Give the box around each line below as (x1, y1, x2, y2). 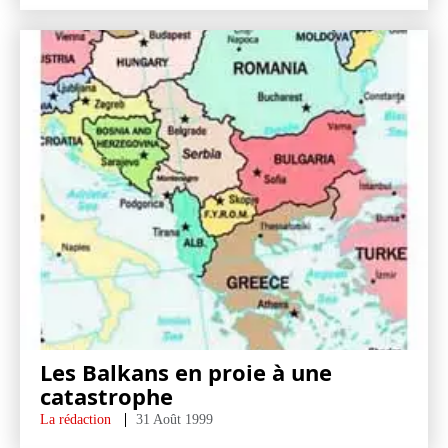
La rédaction (40, 412, 111, 427)
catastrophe (40, 381, 173, 411)
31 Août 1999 (136, 412, 213, 427)
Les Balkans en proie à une (40, 357, 332, 387)
